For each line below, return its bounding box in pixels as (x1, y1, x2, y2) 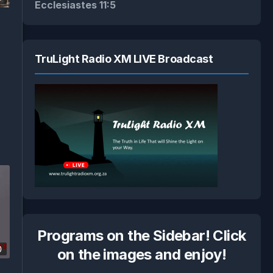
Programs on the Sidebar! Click (37, 227, 246, 244)
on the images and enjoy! (57, 246, 227, 263)
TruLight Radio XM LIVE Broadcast (34, 52, 213, 65)
